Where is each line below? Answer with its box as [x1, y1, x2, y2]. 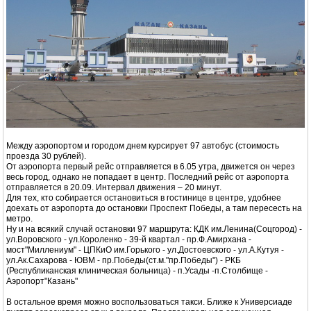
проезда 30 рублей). [6, 151, 86, 162]
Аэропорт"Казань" [6, 276, 78, 287]
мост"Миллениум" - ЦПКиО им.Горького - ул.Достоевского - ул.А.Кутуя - [6, 245, 284, 255]
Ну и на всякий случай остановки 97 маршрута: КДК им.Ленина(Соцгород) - [6, 224, 302, 235]
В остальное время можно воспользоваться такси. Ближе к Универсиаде [6, 297, 292, 308]
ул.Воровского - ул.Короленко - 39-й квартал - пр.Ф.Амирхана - [6, 235, 251, 245]
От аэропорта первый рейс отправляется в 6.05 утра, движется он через [6, 162, 295, 172]
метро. [6, 214, 33, 224]
